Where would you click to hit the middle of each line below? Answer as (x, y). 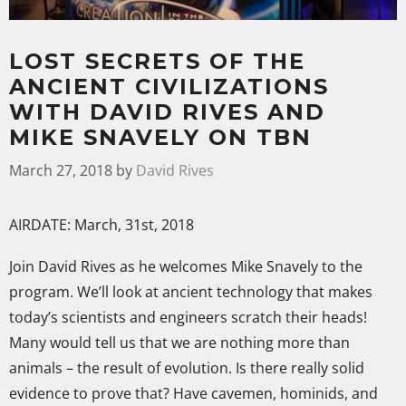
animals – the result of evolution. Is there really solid (187, 368)
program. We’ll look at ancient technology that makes (191, 292)
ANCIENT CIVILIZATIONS (169, 87)
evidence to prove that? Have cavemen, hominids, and (193, 394)
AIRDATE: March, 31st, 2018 (101, 225)
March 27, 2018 (61, 171)
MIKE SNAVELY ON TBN (160, 138)
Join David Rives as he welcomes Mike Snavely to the (186, 267)
